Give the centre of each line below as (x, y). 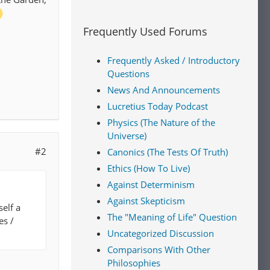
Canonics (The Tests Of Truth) (168, 152)
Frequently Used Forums (145, 31)
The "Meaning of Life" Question (172, 217)
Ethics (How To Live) (149, 168)
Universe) (127, 136)
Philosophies (134, 263)
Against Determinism (151, 184)
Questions (128, 74)
